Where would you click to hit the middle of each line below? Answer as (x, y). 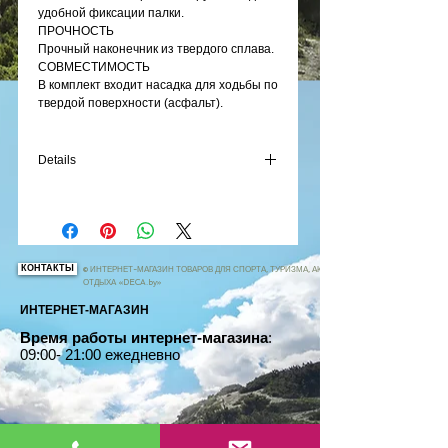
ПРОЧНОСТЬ (76, 31)
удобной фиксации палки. (112, 13)
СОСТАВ (63, 196)
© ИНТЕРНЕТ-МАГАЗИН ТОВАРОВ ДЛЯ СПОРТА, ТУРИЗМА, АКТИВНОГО (221, 269)
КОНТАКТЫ (47, 269)
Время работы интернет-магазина (144, 338)
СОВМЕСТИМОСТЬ (94, 67)
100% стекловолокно (97, 214)
